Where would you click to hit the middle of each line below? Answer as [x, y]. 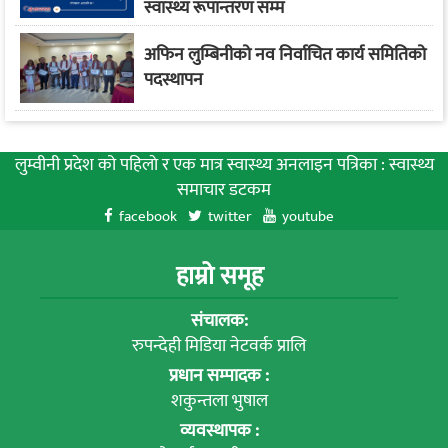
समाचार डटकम [224, 189]
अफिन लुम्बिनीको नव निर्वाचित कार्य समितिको [284, 54]
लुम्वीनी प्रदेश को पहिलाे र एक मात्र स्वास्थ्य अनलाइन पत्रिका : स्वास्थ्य [224, 164]
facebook [148, 216]
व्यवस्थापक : [219, 430]
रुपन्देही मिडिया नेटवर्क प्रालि [219, 345]
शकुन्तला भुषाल [219, 400]
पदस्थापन [173, 79]
